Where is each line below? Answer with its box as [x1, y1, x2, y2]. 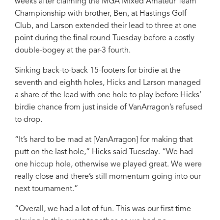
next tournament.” [15, 185, 78, 193]
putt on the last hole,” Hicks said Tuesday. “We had [15, 148, 193, 157]
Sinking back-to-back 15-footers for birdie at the [15, 67, 181, 75]
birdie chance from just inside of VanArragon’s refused [15, 104, 202, 112]
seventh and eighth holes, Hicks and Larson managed [15, 79, 201, 87]
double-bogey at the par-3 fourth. [15, 47, 131, 55]
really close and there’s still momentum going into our [15, 173, 201, 181]
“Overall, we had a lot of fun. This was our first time [15, 205, 191, 214]
